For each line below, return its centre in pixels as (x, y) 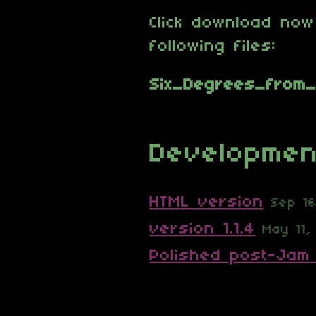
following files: (213, 46)
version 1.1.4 (202, 229)
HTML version (207, 202)
